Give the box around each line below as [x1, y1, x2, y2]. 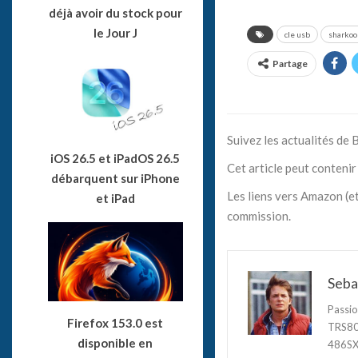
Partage [272, 57, 308, 70]
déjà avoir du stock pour [48, 6, 182, 21]
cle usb [284, 29, 310, 39]
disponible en [78, 335, 153, 350]
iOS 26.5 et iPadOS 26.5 [50, 150, 181, 165]
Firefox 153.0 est [67, 315, 164, 330]
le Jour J [93, 26, 137, 41]
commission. [226, 208, 291, 223]
